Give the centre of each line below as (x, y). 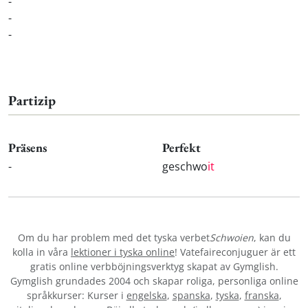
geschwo (185, 167)
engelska (146, 296)
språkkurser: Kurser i (76, 296)
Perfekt (181, 148)
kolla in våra (42, 252)
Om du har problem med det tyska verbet (113, 238)
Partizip (32, 100)
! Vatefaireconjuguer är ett (235, 252)
